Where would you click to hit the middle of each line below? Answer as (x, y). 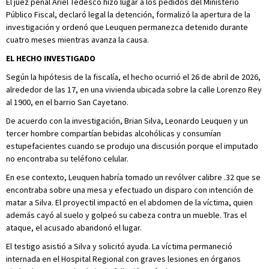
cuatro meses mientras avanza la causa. (77, 40)
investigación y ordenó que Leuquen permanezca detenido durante (127, 27)
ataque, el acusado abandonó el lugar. (74, 228)
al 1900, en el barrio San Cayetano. (67, 102)
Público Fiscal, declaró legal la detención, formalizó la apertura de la (128, 14)
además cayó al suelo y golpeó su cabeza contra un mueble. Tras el (126, 215)
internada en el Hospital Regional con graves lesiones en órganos (123, 259)
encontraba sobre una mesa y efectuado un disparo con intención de (130, 190)
